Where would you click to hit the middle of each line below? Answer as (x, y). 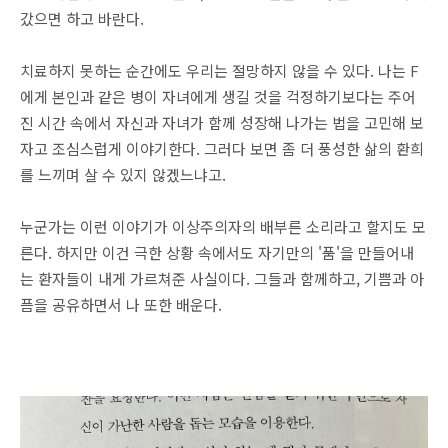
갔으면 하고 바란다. (82, 18)
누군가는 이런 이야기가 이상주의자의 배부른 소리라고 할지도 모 (223, 226)
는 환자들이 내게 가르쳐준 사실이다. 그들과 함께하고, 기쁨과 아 (222, 278)
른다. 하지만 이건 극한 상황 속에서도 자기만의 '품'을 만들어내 (217, 252)
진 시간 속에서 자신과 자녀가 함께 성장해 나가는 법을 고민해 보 (222, 122)
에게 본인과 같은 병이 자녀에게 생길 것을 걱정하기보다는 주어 (218, 96)
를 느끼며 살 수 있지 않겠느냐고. (123, 174)
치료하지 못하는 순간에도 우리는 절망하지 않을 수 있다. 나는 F (219, 70)
